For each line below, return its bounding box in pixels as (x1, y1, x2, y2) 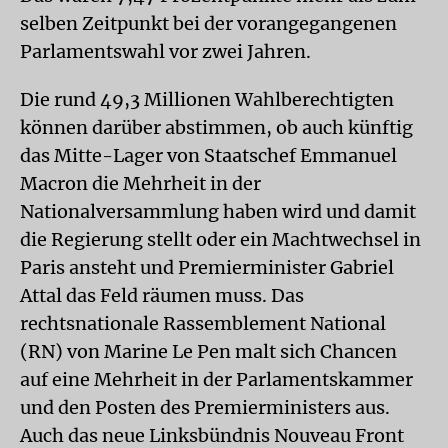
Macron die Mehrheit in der (20, 172, 261, 195)
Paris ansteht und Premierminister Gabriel (20, 256, 394, 279)
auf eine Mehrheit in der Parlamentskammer (20, 368, 413, 391)
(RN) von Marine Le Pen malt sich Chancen (20, 340, 397, 363)
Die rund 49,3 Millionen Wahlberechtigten (20, 88, 394, 111)
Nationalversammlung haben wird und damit (20, 200, 416, 223)
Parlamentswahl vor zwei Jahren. (20, 40, 315, 63)
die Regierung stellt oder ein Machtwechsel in (20, 228, 421, 251)
